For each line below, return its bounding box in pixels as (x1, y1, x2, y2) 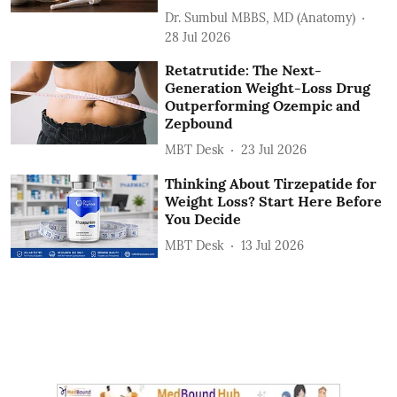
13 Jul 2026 (241, 237, 305, 253)
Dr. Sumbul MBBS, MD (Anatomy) (165, 9, 356, 26)
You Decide (165, 210, 242, 229)
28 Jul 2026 (165, 29, 231, 46)
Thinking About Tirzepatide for (165, 175, 378, 193)
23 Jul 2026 (241, 141, 307, 158)
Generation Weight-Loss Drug (165, 79, 371, 97)
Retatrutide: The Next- (165, 61, 323, 80)
